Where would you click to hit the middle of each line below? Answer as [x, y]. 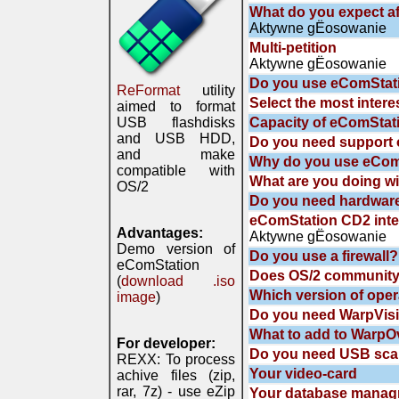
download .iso [178, 281]
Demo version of [176, 249]
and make [176, 155]
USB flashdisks [176, 122]
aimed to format [176, 106]
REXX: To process [176, 359]
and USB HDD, [176, 138]
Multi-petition [293, 48]
